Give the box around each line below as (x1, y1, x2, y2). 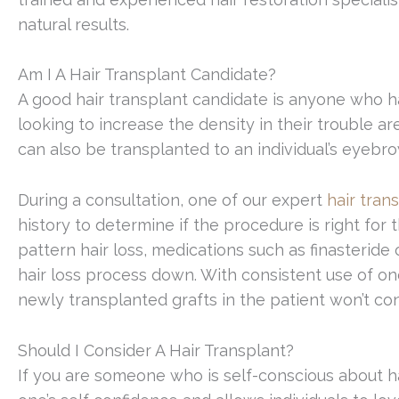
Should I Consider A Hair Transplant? (18, 340, 294, 360)
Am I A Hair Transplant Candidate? (18, 65, 276, 85)
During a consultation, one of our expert (18, 191, 327, 210)
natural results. (18, 14, 129, 34)
